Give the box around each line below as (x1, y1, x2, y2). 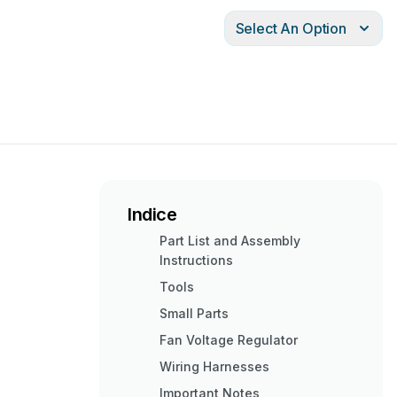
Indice (128, 204, 177, 225)
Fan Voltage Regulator (160, 332, 298, 347)
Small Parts (160, 306, 229, 321)
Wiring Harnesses (160, 359, 269, 374)
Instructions (160, 253, 233, 268)
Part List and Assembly (160, 233, 300, 248)
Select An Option (235, 19, 346, 37)
